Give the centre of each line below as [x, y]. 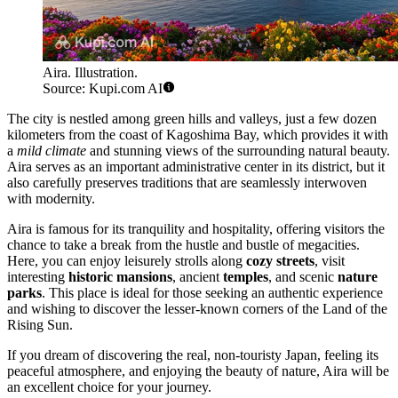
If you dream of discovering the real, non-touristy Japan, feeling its [193, 354]
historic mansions [120, 276]
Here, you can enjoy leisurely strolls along [127, 260]
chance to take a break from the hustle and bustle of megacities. [183, 244]
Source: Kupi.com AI [103, 88]
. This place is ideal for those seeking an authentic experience [212, 292]
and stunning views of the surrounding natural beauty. [238, 150]
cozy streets [280, 260]
